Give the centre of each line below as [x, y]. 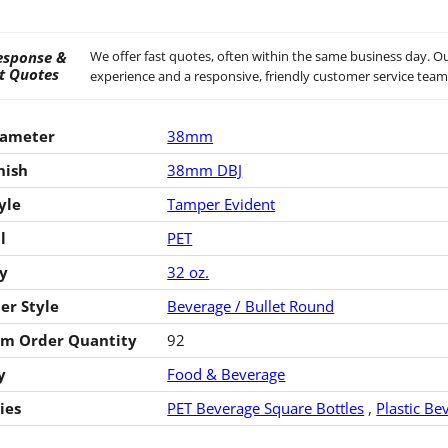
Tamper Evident [221, 203]
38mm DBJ [205, 169]
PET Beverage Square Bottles [266, 407]
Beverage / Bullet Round [251, 305]
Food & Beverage [226, 373]
